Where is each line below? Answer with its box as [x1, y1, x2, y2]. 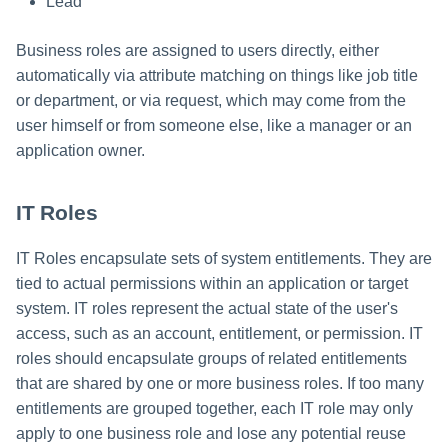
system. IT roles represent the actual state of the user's [16, 299, 398, 317]
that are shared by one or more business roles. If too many [16, 374, 424, 392]
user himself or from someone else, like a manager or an [16, 117, 412, 135]
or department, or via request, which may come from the [16, 92, 406, 110]
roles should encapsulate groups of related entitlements [16, 349, 407, 367]
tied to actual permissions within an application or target [16, 274, 408, 292]
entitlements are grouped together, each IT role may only [16, 399, 413, 417]
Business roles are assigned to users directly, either [16, 42, 379, 60]
